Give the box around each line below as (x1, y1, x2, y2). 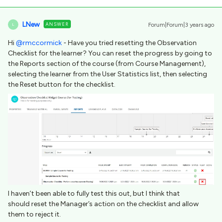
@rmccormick (16, 38, 62, 47)
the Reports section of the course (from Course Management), (8, 59, 206, 68)
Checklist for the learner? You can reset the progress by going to (8, 49, 212, 57)
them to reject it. (8, 210, 61, 219)
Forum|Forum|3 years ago (148, 21, 214, 28)
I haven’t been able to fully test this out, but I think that (8, 189, 180, 198)
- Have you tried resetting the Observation (62, 38, 197, 47)
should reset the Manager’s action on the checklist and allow (8, 200, 199, 209)
